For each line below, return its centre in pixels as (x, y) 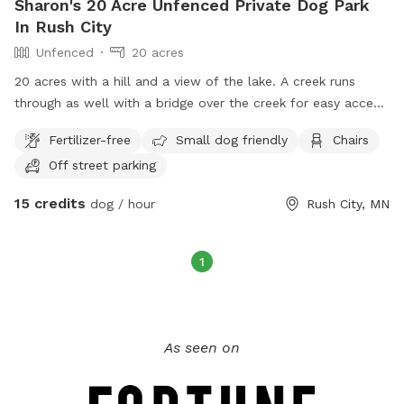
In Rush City (63, 27)
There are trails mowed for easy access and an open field (193, 125)
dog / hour (120, 204)
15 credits (50, 204)
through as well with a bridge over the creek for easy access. (202, 103)
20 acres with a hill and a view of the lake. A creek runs (185, 82)
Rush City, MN (348, 204)
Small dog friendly (232, 139)
